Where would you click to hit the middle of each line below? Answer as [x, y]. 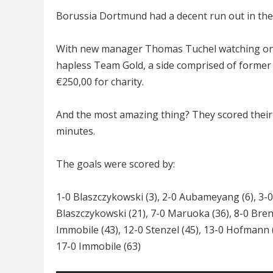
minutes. [76, 131]
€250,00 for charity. [100, 82]
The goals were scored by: [115, 164]
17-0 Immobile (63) [98, 246]
